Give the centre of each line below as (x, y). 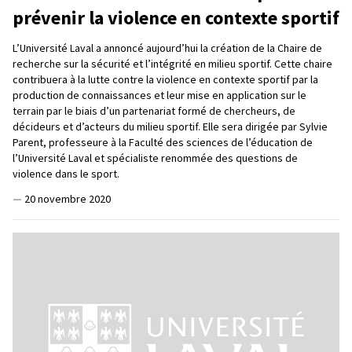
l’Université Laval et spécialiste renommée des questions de (155, 158)
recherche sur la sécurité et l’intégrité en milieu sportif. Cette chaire (172, 63)
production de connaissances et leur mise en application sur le (159, 95)
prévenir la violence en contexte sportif (176, 17)
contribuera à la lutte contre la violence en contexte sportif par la (165, 79)
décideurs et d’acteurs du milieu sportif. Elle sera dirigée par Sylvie (170, 126)
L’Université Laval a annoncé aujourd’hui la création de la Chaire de (167, 48)
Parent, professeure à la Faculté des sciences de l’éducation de (163, 142)
